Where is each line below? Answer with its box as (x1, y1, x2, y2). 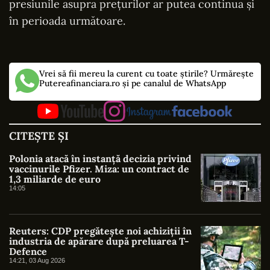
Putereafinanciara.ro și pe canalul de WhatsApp (39, 77, 226, 89)
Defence (9, 245, 47, 258)
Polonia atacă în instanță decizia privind (9, 152, 192, 165)
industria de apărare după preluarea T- (9, 235, 189, 248)
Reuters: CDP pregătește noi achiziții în (9, 225, 192, 237)
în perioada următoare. (9, 13, 125, 28)
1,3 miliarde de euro (9, 173, 101, 186)
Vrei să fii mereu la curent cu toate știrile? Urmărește (39, 67, 254, 79)
